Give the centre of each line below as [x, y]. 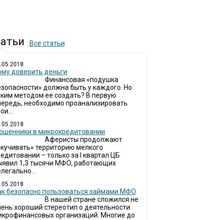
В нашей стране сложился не [91, 199]
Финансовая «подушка [81, 80]
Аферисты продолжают [83, 139]
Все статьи [47, 43]
